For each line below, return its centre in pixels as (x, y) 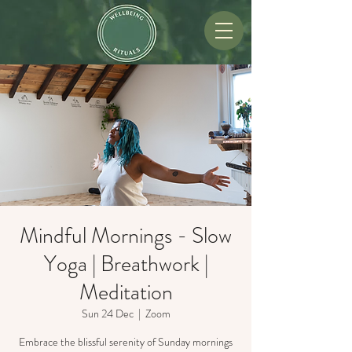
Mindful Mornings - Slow (126, 236)
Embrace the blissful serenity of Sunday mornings (126, 342)
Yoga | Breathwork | (126, 264)
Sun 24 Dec (107, 313)
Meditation (126, 292)
